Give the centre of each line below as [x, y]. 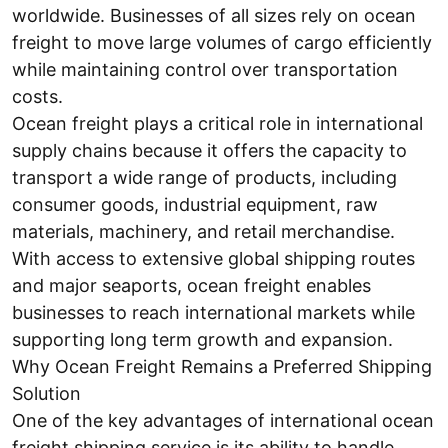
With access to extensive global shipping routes [213, 258]
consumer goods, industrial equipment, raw [195, 204]
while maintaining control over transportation [205, 69]
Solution [46, 393]
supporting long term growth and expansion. [202, 339]
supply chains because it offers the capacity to [209, 150]
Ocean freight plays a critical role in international [217, 123]
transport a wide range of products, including [204, 177]
